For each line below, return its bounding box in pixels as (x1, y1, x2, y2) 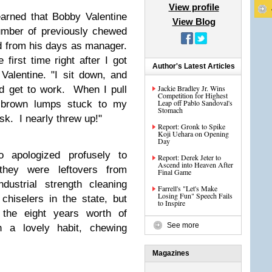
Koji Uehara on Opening (158, 129, 229, 138)
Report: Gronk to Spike (158, 121, 225, 131)
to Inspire (158, 198, 185, 208)
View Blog (172, 16, 216, 27)
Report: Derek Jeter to (158, 152, 221, 162)
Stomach (158, 105, 183, 115)
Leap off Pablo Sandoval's (158, 98, 233, 107)
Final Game (158, 167, 191, 177)
